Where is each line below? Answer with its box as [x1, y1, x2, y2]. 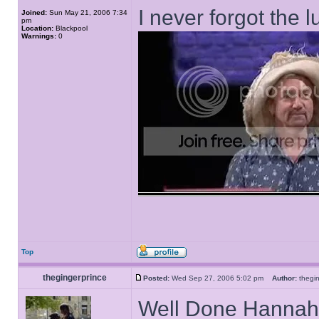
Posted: [143, 274, 169, 282]
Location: [21, 24, 53, 32]
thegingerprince [43, 273, 107, 283]
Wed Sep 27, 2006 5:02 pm [169, 274, 272, 282]
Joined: [21, 9, 47, 16]
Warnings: [21, 32, 56, 40]
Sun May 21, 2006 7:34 [47, 9, 127, 16]
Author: [272, 274, 297, 282]
